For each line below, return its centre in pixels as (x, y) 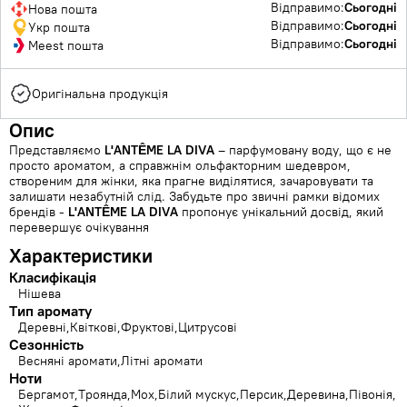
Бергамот (46, 394)
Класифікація (53, 277)
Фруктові (148, 327)
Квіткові (94, 327)
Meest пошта (66, 45)
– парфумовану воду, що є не (303, 150)
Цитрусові (208, 327)
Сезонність (46, 344)
